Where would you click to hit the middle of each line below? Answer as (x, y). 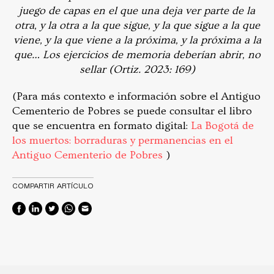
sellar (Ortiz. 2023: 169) (137, 69)
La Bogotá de (222, 125)
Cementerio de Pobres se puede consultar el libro (132, 111)
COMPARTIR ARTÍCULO (53, 185)
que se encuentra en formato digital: (102, 125)
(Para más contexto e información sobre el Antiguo (136, 96)
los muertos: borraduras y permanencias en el (123, 140)
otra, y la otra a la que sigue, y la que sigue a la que (137, 25)
